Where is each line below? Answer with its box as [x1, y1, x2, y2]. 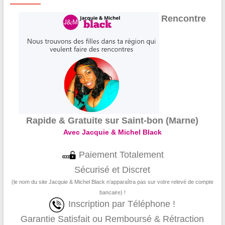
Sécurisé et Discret [74, 165, 151, 175]
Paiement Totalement [76, 150, 164, 160]
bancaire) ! [99, 189, 126, 196]
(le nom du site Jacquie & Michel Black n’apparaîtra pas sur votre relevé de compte [11, 179, 213, 185]
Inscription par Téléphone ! [68, 199, 176, 209]
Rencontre [161, 13, 206, 24]
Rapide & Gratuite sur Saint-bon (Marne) [26, 116, 199, 126]
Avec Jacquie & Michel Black [63, 128, 162, 137]
